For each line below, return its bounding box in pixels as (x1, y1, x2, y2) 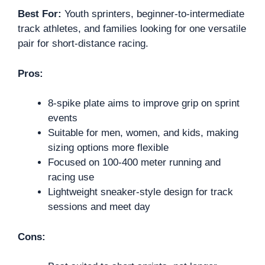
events (48, 112, 77, 124)
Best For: (18, 8, 62, 20)
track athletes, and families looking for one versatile (18, 23, 246, 34)
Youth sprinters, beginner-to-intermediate (62, 8, 244, 20)
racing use (48, 172, 94, 183)
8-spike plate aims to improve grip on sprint (48, 98, 240, 109)
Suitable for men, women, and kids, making (48, 127, 238, 138)
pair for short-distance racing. (18, 38, 148, 49)
